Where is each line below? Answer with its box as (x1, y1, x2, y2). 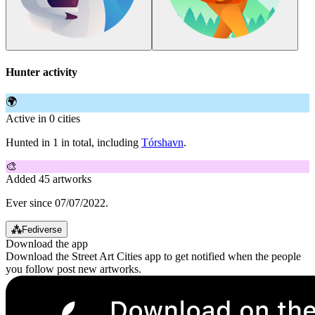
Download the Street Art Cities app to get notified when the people (6, 250, 301, 262)
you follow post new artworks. (6, 262, 141, 275)
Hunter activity (6, 65, 77, 78)
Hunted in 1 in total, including (6, 136, 141, 148)
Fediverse (22, 224, 62, 235)
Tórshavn (141, 136, 184, 148)
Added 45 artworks (6, 172, 91, 185)
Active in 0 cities (6, 112, 80, 124)
